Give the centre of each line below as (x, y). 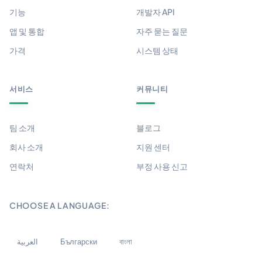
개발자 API (155, 12)
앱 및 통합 (27, 31)
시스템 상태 (157, 51)
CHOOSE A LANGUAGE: (60, 206)
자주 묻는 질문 (162, 31)
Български (79, 242)
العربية (27, 242)
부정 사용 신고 (162, 166)
